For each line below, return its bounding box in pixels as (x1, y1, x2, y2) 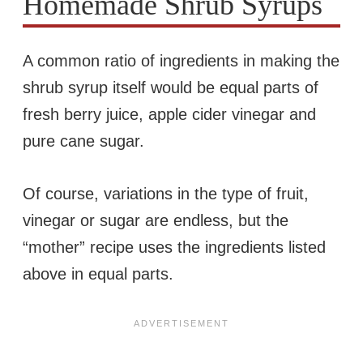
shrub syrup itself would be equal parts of (23, 78, 318, 96)
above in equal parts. (23, 264, 173, 283)
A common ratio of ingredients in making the (23, 51, 340, 70)
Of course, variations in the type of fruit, (23, 184, 309, 203)
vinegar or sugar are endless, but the (23, 211, 288, 229)
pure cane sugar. (23, 131, 144, 150)
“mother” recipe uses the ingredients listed (23, 237, 326, 256)
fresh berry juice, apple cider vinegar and (23, 105, 316, 123)
